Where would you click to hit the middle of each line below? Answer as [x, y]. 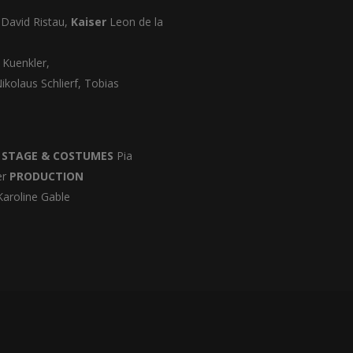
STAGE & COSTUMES [58, 156]
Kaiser [90, 22]
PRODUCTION [46, 176]
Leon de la [136, 22]
